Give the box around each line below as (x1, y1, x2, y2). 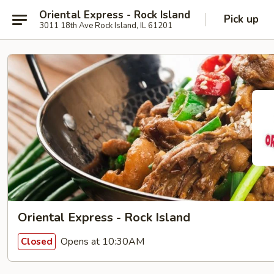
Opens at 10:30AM (58, 234, 144, 248)
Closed (21, 235, 53, 248)
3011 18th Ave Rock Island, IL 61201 (39, 20, 172, 31)
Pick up (224, 12, 259, 26)
